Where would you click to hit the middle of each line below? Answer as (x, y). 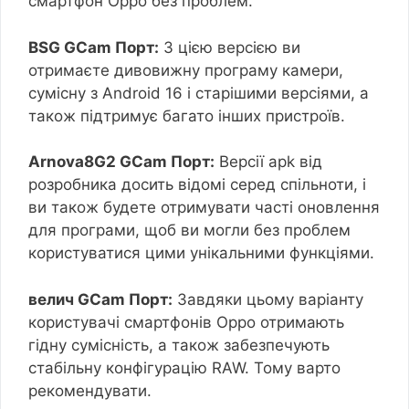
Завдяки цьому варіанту (268, 299)
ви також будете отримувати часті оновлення (204, 208)
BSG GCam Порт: (94, 47)
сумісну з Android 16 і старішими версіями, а (199, 93)
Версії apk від (268, 162)
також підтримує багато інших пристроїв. (187, 115)
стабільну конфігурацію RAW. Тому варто (184, 367)
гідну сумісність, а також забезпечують (179, 345)
